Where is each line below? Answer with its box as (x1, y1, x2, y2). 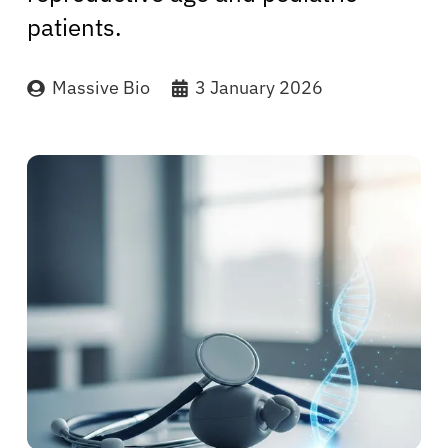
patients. (27, 10, 122, 43)
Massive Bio (52, 75, 151, 99)
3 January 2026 (194, 75, 323, 99)
